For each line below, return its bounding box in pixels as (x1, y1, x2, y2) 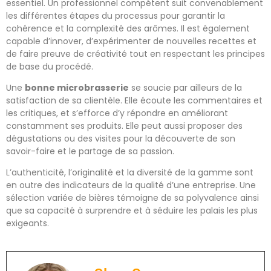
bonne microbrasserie (25, 81, 129, 94)
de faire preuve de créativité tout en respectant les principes (6, 47, 265, 60)
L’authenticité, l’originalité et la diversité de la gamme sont (6, 166, 253, 179)
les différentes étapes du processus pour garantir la (6, 9, 225, 22)
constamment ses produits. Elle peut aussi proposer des (6, 119, 243, 132)
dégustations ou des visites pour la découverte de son (6, 132, 235, 145)
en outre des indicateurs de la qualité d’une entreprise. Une (6, 179, 256, 192)
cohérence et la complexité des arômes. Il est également (6, 22, 250, 34)
